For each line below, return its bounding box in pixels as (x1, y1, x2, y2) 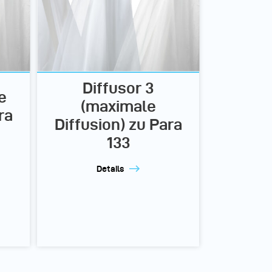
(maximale (80, 97, 156, 115)
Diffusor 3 (83, 79, 154, 97)
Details (97, 163, 124, 174)
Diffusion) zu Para (54, 115, 182, 133)
